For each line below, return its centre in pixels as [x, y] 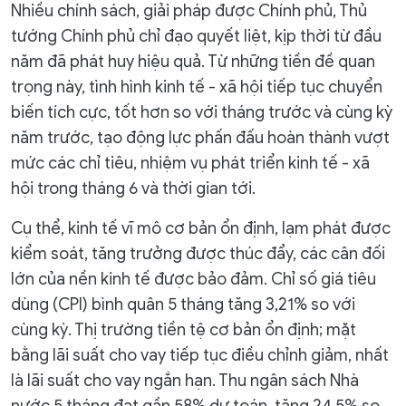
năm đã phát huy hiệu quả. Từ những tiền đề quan [193, 62]
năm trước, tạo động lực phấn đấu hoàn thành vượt [200, 138]
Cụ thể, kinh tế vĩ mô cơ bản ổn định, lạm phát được [201, 228]
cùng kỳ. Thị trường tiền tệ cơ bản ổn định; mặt [184, 330]
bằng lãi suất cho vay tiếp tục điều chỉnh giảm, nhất [200, 355]
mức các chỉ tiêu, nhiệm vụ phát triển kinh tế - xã [190, 163]
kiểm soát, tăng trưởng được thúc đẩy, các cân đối [198, 254]
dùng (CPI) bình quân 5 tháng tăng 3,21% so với [183, 304]
